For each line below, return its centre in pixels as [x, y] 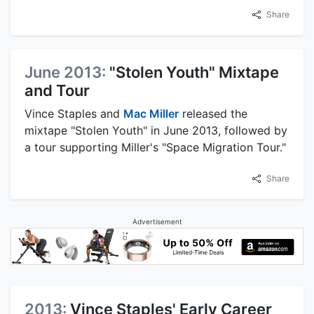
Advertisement [157, 221]
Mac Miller [151, 114]
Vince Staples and [74, 114]
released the [213, 114]
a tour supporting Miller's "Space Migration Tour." [155, 147]
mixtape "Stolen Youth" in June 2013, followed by [156, 130]
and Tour [57, 90]
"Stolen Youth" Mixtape [194, 72]
